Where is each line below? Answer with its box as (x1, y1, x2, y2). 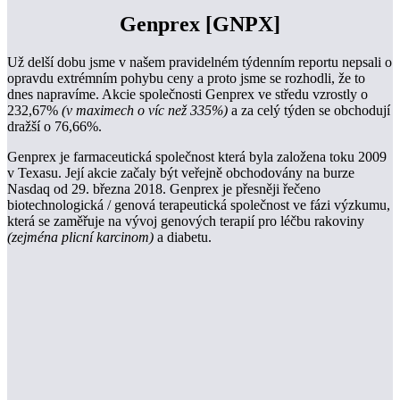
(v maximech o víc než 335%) (62, 103, 228, 119)
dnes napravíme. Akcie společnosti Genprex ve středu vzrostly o (7, 87, 368, 103)
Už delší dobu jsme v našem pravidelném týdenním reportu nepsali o (7, 54, 392, 71)
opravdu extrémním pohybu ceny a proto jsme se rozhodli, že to (7, 71, 365, 87)
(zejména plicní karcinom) (7, 229, 154, 246)
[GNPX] (205, 12, 280, 37)
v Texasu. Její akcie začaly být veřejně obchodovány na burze (7, 165, 354, 181)
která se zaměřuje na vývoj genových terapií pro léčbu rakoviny (7, 213, 364, 229)
